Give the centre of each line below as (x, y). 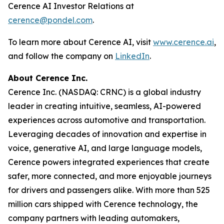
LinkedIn (132, 56)
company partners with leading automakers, (94, 218)
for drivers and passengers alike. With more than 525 (109, 190)
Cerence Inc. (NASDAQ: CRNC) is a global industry (104, 92)
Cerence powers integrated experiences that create (109, 162)
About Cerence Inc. (48, 78)
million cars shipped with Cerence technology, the (103, 204)
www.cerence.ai (183, 42)
